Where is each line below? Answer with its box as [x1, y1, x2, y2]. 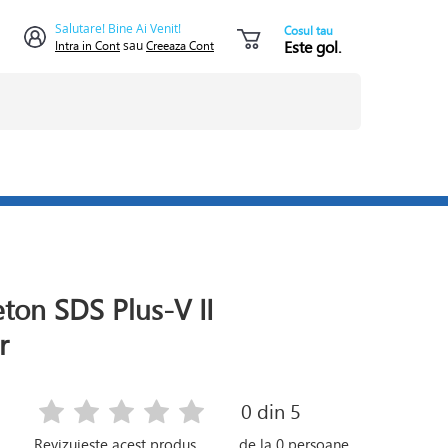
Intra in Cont [55, 37, 120, 54]
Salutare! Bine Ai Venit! [55, 20, 181, 36]
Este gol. [284, 35, 341, 58]
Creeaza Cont [146, 37, 214, 54]
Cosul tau [284, 22, 333, 39]
